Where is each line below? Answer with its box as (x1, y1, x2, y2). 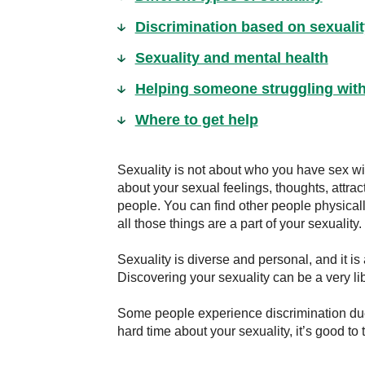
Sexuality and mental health (134, 50, 328, 66)
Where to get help (134, 112, 258, 128)
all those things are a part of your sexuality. (117, 217, 362, 231)
